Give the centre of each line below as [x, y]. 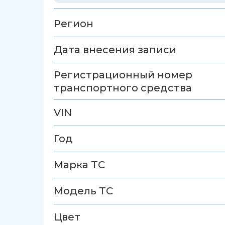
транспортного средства [123, 88]
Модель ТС [83, 191]
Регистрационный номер [123, 75]
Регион [74, 24]
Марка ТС [79, 165]
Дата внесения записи [115, 50]
